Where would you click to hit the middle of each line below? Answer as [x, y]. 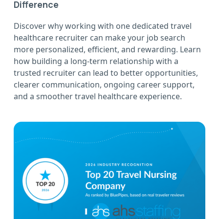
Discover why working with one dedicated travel [103, 26]
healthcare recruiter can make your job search [99, 38]
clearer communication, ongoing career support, [104, 85]
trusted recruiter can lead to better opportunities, [106, 73]
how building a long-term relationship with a [96, 61]
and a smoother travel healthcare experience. [98, 97]
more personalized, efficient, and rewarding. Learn [107, 50]
